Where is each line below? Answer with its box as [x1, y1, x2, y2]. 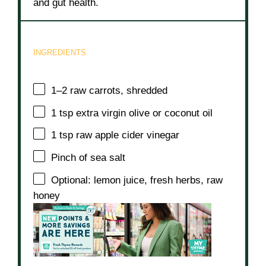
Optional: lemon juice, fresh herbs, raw [51, 174, 223, 186]
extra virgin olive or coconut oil [73, 107, 213, 119]
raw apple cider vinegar [73, 129, 180, 141]
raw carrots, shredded [67, 85, 168, 97]
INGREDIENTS [33, 47, 87, 57]
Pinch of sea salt [51, 152, 126, 163]
